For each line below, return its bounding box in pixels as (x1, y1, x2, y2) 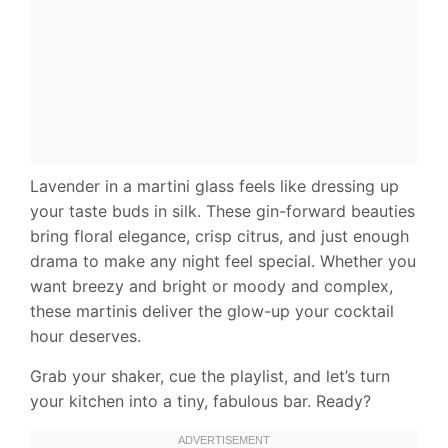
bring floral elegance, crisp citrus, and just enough (30, 226, 409, 247)
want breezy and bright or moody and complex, (30, 276, 393, 297)
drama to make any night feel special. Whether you (30, 251, 416, 272)
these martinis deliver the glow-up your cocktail (30, 301, 394, 322)
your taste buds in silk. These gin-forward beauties (30, 201, 415, 222)
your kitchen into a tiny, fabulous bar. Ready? (30, 391, 371, 412)
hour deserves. (30, 326, 141, 347)
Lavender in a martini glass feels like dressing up (30, 176, 399, 197)
